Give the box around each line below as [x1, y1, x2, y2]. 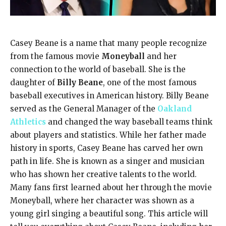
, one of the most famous [103, 77, 197, 87]
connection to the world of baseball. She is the [10, 64, 186, 74]
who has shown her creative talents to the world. [10, 169, 197, 179]
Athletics [10, 117, 46, 127]
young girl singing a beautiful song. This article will [10, 208, 208, 218]
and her [145, 51, 177, 61]
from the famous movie [10, 51, 101, 61]
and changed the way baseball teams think [46, 117, 212, 127]
